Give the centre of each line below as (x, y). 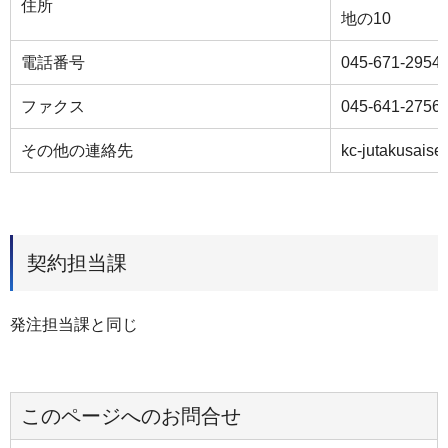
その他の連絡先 (77, 150)
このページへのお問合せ (131, 415)
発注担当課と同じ (74, 324)
